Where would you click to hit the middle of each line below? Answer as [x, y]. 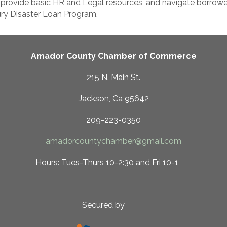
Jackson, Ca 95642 [113, 98]
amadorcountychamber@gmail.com [113, 141]
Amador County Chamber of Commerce [113, 56]
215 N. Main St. [113, 77]
